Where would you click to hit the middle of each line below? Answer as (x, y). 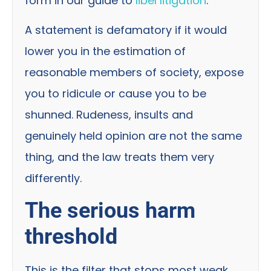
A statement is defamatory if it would (126, 30)
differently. (53, 178)
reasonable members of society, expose (134, 73)
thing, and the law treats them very (119, 157)
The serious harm (110, 210)
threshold (71, 236)
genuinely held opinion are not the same (133, 136)
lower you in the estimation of (105, 51)
